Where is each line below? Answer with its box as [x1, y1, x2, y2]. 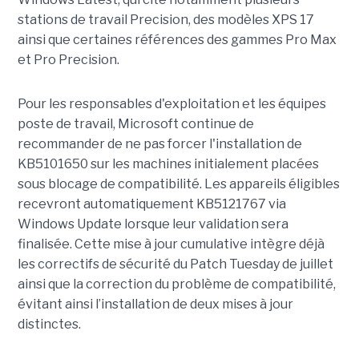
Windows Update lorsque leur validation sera [17, 216, 288, 232]
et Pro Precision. [17, 52, 119, 68]
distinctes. [17, 317, 81, 333]
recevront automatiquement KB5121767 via [17, 196, 286, 212]
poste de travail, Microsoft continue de [17, 116, 254, 132]
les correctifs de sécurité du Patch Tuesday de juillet [17, 256, 333, 272]
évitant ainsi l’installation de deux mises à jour [17, 296, 293, 313]
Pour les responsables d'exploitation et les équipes [17, 96, 326, 112]
